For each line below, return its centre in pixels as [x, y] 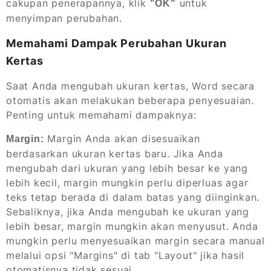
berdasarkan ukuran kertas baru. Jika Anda [115, 154]
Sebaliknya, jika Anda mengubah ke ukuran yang [128, 212]
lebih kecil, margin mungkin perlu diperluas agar [127, 183]
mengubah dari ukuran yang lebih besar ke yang [127, 168]
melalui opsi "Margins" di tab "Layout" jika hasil [126, 256]
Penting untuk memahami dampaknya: [101, 115]
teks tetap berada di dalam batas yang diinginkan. [133, 198]
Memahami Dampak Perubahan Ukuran [116, 44]
